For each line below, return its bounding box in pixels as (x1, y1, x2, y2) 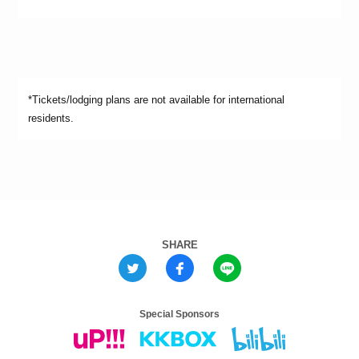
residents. (28, 111, 75, 124)
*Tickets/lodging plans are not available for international (28, 93, 285, 106)
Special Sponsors (139, 308, 220, 320)
